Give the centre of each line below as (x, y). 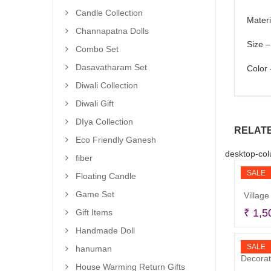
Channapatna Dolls (112, 31)
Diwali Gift (95, 103)
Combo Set (97, 49)
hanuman (94, 249)
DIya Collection (104, 122)
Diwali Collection (107, 85)
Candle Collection (109, 13)
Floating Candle (106, 176)
